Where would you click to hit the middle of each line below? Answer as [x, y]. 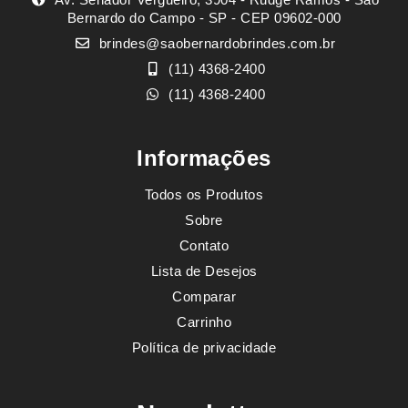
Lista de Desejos [204, 271]
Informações [204, 158]
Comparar [204, 297]
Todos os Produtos [204, 195]
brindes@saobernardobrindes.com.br [215, 44]
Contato [204, 246]
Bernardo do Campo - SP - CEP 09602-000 [204, 18]
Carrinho [204, 322]
